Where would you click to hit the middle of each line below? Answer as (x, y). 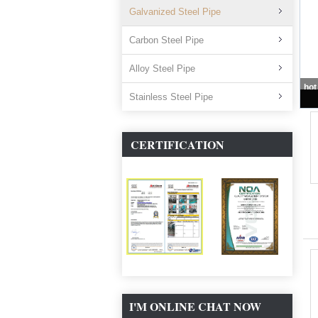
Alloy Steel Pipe (162, 68)
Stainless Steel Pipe (171, 97)
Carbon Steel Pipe (166, 40)
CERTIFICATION (177, 144)
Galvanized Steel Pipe (175, 12)
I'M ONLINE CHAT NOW (195, 306)
